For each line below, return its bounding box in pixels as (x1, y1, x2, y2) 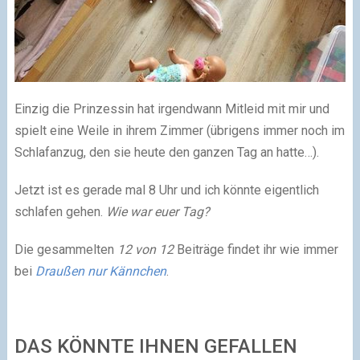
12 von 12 (117, 241, 174, 257)
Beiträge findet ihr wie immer (173, 241, 338, 257)
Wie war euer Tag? (105, 203, 210, 219)
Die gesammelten (14, 241, 117, 257)
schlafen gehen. (14, 203, 106, 219)
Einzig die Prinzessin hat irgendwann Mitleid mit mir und (14, 100, 329, 117)
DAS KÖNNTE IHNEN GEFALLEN (14, 334, 297, 358)
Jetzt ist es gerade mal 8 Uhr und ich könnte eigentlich (14, 182, 319, 198)
